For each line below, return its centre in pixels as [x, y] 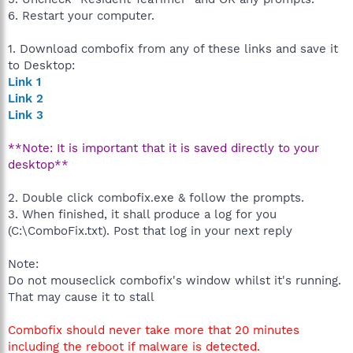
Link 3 [26, 115]
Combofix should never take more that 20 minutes [154, 330]
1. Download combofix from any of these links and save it [173, 49]
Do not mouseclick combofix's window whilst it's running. [175, 281]
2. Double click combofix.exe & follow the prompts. [156, 198]
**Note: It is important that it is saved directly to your [163, 148]
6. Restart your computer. [81, 16]
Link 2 [26, 98]
